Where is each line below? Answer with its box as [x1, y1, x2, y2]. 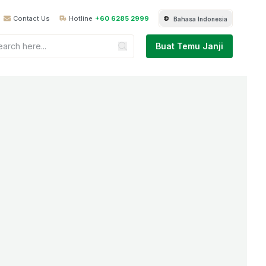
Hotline [69, 14, 93, 23]
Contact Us [13, 14, 50, 23]
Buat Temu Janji [156, 40, 223, 51]
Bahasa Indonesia [173, 15, 227, 23]
